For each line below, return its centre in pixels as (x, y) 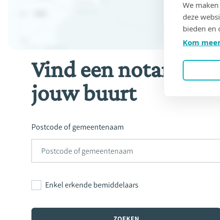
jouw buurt (84, 93)
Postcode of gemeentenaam (80, 127)
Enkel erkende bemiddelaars (94, 185)
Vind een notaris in (120, 69)
